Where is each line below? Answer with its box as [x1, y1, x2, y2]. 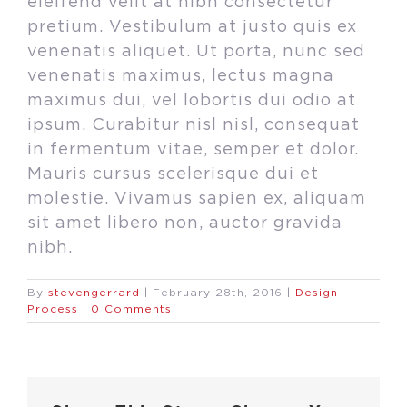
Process [27, 303, 78, 315]
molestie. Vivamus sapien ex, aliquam [27, 191, 366, 208]
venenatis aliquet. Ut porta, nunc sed [27, 44, 365, 61]
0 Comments [91, 303, 172, 315]
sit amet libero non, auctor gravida [27, 215, 342, 233]
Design [295, 287, 338, 299]
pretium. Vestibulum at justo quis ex [27, 19, 357, 36]
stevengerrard [48, 287, 140, 299]
